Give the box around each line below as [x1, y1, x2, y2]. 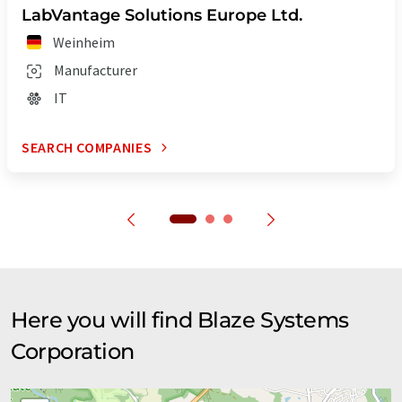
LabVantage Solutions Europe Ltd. [22, 5, 302, 26]
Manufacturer [54, 61, 137, 80]
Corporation [11, 338, 135, 365]
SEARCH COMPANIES [22, 138, 153, 157]
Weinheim [53, 33, 116, 52]
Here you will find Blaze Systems [11, 307, 349, 334]
